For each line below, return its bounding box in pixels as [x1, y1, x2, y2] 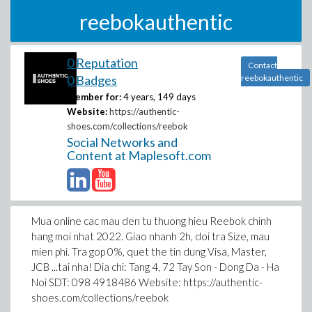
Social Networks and [67, 134, 178, 150]
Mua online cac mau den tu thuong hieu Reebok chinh [31, 214, 272, 227]
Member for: [67, 91, 122, 102]
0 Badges [67, 72, 118, 88]
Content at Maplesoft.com [67, 148, 212, 163]
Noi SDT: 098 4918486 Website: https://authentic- [31, 276, 263, 288]
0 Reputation [67, 55, 139, 70]
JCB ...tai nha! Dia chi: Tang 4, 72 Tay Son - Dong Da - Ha [31, 260, 279, 273]
